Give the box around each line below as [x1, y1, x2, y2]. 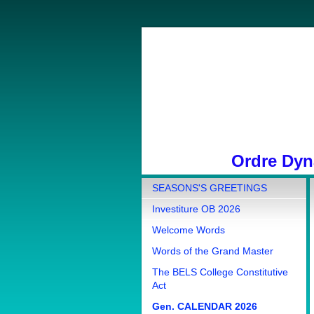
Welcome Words [152, 224, 225, 235]
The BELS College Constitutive [152, 266, 288, 278]
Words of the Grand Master [152, 245, 273, 257]
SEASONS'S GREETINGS [152, 182, 267, 193]
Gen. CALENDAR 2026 [152, 301, 257, 312]
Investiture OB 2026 [152, 203, 240, 214]
